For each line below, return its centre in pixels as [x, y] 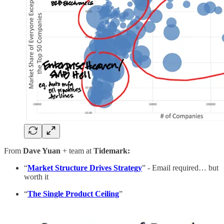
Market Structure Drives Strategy [85, 167]
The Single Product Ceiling [73, 193]
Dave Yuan [42, 150]
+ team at [77, 150]
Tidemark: [112, 150]
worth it [36, 176]
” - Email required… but [180, 167]
